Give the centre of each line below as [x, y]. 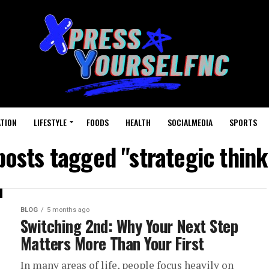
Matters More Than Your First [112, 243]
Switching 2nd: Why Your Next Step [129, 226]
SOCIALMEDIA [190, 122]
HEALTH [138, 122]
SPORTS [243, 122]
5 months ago [68, 210]
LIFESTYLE [50, 122]
